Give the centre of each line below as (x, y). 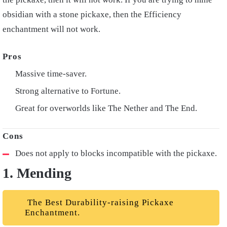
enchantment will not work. (51, 29)
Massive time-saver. (51, 73)
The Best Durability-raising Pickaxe (99, 202)
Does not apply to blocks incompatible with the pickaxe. (116, 153)
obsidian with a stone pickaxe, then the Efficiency (92, 14)
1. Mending (37, 173)
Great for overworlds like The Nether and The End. (106, 108)
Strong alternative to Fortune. (68, 91)
